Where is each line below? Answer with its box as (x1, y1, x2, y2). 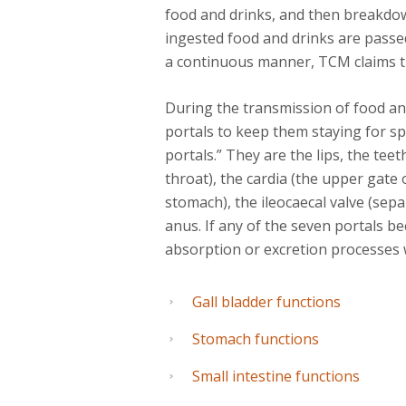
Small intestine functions (192, 366, 360, 386)
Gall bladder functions (192, 292, 341, 312)
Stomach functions (192, 329, 319, 349)
